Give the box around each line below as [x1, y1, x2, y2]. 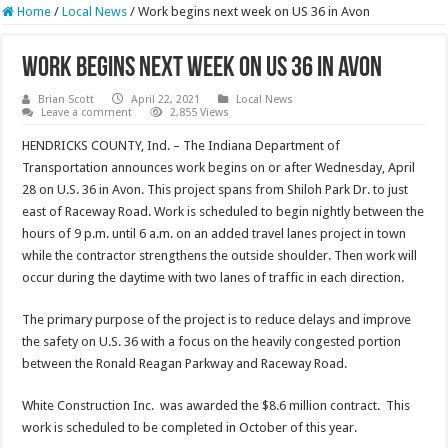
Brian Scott [38, 93, 95, 107]
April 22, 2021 [131, 93, 201, 107]
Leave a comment [41, 106, 133, 120]
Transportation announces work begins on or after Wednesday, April [22, 160, 416, 176]
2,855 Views [170, 106, 230, 120]
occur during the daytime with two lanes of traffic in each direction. [22, 270, 405, 286]
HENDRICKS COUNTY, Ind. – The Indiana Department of [22, 138, 341, 154]
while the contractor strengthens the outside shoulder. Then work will [22, 248, 418, 264]
